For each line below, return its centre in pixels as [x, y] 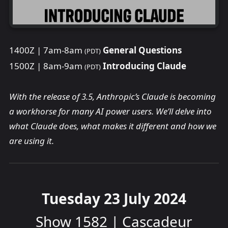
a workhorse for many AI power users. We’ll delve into [110, 111]
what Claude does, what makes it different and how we [113, 126]
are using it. [32, 141]
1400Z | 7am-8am [47, 50]
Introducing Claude [145, 66]
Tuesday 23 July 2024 [114, 199]
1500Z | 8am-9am [47, 66]
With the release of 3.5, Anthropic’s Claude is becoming [112, 97]
